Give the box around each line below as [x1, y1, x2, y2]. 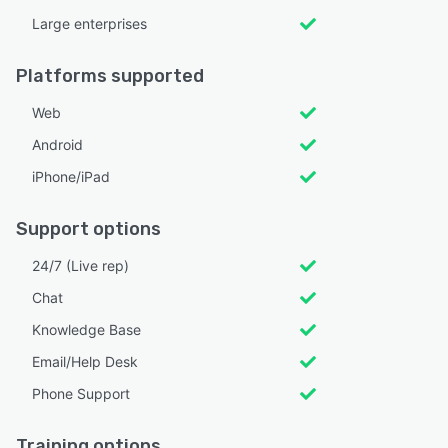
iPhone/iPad [32, 168, 110, 185]
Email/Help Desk [32, 353, 138, 370]
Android [32, 136, 83, 153]
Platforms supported [16, 65, 204, 87]
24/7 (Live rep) [32, 257, 129, 274]
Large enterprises [32, 15, 147, 32]
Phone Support [32, 385, 130, 402]
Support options [16, 218, 161, 240]
